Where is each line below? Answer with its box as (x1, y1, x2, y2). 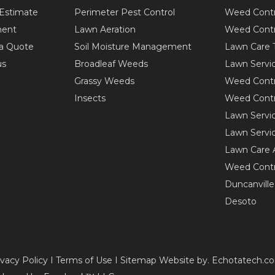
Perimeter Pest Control (74, 7, 176, 18)
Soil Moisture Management (74, 41, 192, 52)
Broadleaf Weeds (74, 58, 149, 69)
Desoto (225, 196, 257, 207)
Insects (74, 93, 106, 104)
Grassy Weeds (74, 76, 135, 87)
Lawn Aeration (74, 24, 136, 35)
